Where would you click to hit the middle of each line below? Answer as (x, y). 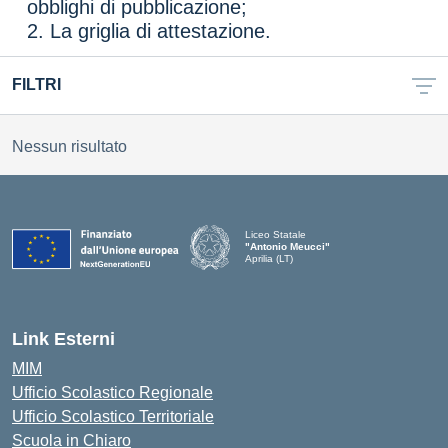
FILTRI (36, 85)
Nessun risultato (69, 146)
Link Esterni (63, 338)
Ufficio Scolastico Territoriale (113, 416)
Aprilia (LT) (269, 259)
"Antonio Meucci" (287, 247)
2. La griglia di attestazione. (149, 31)
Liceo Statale (275, 235)
